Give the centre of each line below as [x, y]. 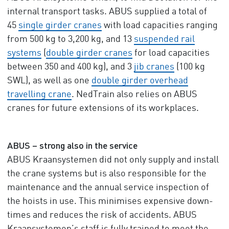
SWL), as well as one [49, 81]
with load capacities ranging [159, 26]
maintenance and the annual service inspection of [108, 188]
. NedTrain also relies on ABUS [134, 95]
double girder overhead [140, 81]
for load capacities [171, 53]
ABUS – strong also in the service [72, 145]
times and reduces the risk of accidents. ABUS [102, 215]
